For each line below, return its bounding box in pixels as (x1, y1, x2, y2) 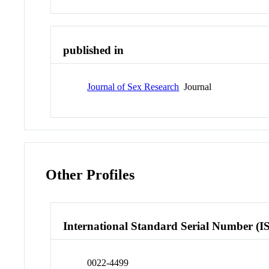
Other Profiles (46, 166, 135, 183)
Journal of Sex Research (87, 81, 180, 92)
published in (63, 44, 124, 57)
